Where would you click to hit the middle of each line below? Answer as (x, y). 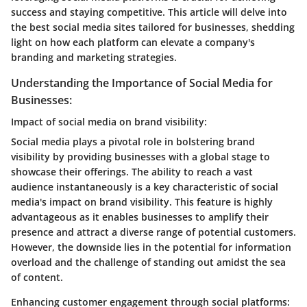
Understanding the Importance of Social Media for (142, 83)
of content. (37, 278)
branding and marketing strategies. (94, 57)
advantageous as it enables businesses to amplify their (140, 217)
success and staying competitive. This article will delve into (149, 12)
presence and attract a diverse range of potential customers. (153, 232)
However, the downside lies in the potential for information (151, 247)
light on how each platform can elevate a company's (133, 42)
